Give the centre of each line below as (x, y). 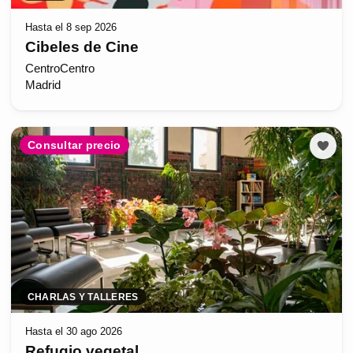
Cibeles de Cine (82, 46)
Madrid (43, 85)
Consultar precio (74, 145)
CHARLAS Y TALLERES (83, 297)
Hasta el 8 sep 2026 (71, 28)
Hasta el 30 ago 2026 (73, 332)
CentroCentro (59, 69)
